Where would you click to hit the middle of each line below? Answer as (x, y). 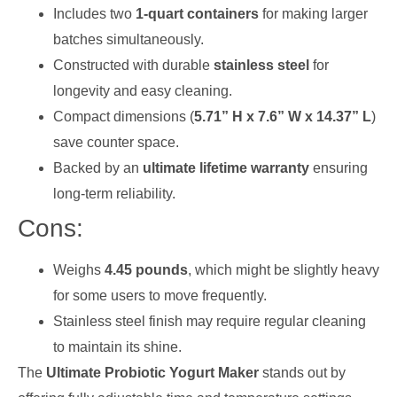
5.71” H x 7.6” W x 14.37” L (283, 116)
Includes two (94, 13)
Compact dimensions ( (124, 116)
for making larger (313, 13)
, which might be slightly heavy (284, 269)
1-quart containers (197, 13)
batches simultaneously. (128, 39)
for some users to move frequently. (160, 295)
